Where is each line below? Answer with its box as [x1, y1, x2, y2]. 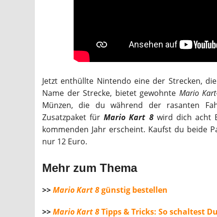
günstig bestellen [99, 184, 168, 195]
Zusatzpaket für [42, 111, 104, 123]
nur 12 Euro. [42, 136, 87, 147]
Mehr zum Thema [42, 161, 137, 175]
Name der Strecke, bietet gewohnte [42, 87, 179, 98]
